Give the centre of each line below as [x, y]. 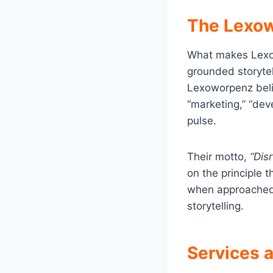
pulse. [202, 120]
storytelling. [215, 206]
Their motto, [218, 156]
